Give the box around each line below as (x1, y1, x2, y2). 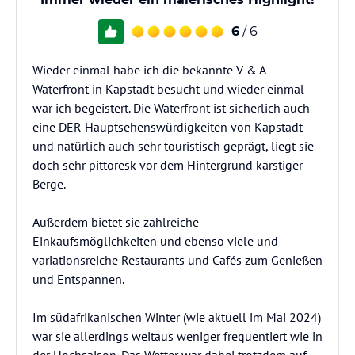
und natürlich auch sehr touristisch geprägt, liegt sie (32, 138, 314, 154)
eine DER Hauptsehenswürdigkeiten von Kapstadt (32, 119, 303, 135)
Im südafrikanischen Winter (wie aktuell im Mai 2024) (32, 309, 321, 325)
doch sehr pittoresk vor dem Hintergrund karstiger (32, 157, 303, 173)
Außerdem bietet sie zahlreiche (32, 214, 199, 230)
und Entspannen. (32, 271, 124, 287)
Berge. (32, 176, 66, 192)
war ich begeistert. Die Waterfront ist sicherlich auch (32, 100, 310, 116)
